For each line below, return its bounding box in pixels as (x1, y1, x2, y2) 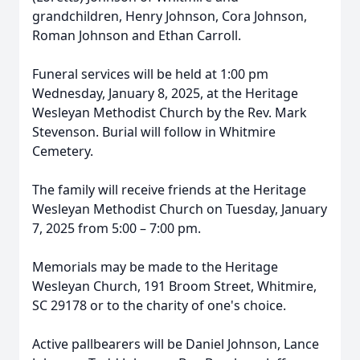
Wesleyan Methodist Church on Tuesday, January (32, 200, 327, 218)
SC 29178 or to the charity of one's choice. (32, 297, 289, 314)
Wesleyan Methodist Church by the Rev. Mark (32, 104, 307, 121)
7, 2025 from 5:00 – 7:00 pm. (32, 219, 204, 237)
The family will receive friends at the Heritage (32, 181, 306, 198)
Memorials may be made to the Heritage (32, 258, 278, 276)
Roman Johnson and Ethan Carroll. (32, 27, 244, 44)
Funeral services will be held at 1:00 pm (32, 65, 268, 83)
